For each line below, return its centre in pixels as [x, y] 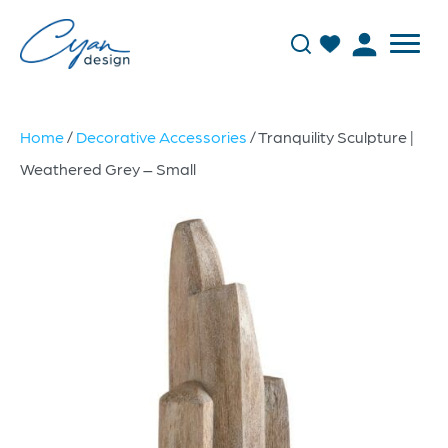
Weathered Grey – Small [108, 168]
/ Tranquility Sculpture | [330, 136]
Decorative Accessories [161, 136]
